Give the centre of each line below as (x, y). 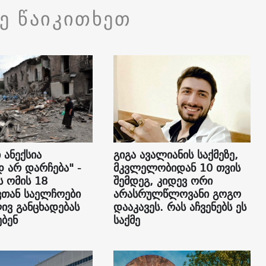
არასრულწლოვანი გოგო (177, 194)
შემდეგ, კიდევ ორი (163, 181)
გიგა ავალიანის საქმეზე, (175, 155)
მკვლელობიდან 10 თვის (177, 168)
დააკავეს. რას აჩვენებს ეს (180, 207)
